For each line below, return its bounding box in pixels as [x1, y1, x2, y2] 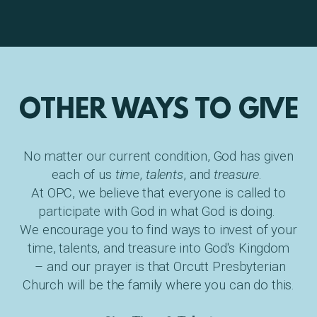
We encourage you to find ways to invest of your [20, 222, 297, 238]
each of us [52, 167, 115, 183]
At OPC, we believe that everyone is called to [31, 185, 286, 201]
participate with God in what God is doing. [38, 204, 279, 219]
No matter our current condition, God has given [23, 149, 294, 164]
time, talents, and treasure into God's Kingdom [28, 241, 289, 256]
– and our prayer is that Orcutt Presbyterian [31, 259, 286, 275]
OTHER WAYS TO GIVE [18, 96, 299, 127]
